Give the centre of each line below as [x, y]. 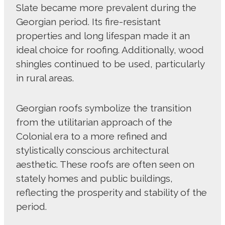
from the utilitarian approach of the [94, 122]
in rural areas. [46, 78]
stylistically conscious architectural [92, 150]
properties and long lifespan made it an [103, 36]
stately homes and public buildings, [94, 179]
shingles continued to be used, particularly [110, 64]
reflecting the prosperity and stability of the [111, 193]
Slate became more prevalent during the [106, 8]
